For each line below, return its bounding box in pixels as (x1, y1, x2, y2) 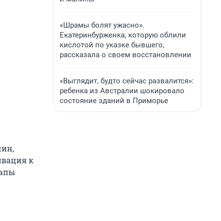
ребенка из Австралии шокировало (60, 86, 184, 95)
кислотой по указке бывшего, (60, 40, 164, 49)
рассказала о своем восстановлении (60, 50, 191, 59)
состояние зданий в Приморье (60, 96, 168, 105)
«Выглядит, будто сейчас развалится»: (60, 76, 194, 85)
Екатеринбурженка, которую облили (60, 31, 186, 39)
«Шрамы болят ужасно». (60, 21, 145, 30)
